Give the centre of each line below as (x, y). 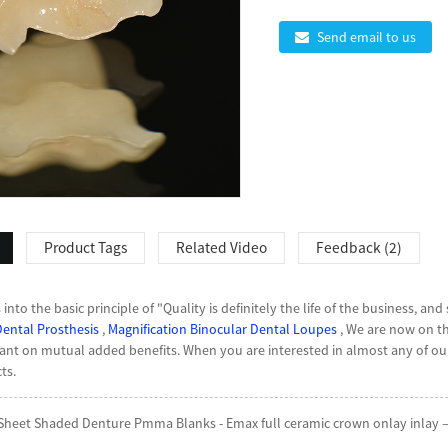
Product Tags (85, 247)
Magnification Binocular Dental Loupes (223, 329)
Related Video (221, 247)
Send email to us (366, 36)
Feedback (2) (359, 247)
